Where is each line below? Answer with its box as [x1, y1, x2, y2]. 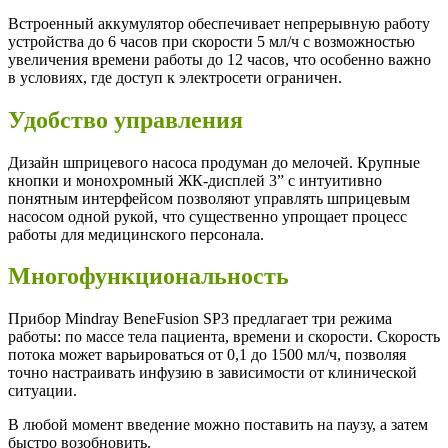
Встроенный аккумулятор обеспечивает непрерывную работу [8, 14, 430, 32]
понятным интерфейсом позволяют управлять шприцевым [8, 189, 410, 207]
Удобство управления [8, 106, 243, 133]
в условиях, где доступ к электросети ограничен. [8, 68, 342, 86]
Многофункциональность [8, 263, 289, 290]
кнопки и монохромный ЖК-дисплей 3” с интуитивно [8, 171, 382, 189]
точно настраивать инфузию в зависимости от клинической [8, 364, 417, 382]
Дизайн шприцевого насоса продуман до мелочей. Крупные [8, 153, 420, 171]
